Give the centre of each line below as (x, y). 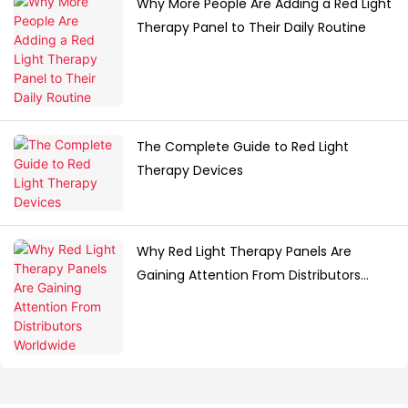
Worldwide (169, 299)
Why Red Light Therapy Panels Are (244, 252)
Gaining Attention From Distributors (249, 275)
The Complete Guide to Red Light (243, 147)
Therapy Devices (190, 171)
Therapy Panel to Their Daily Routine (251, 28)
